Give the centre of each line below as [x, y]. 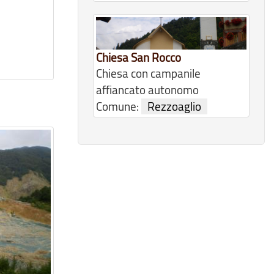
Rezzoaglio [174, 107]
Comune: [119, 107]
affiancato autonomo [147, 90]
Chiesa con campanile [148, 74]
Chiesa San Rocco [139, 58]
